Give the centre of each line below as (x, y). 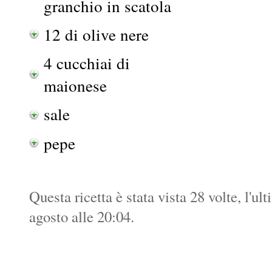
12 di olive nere (96, 35)
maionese (75, 86)
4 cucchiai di (87, 63)
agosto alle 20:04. (82, 216)
